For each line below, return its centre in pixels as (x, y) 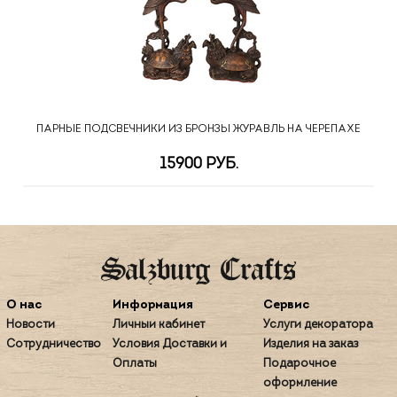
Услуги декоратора (318, 325)
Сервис (286, 306)
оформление (300, 384)
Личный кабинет (158, 325)
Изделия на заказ (310, 345)
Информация (152, 306)
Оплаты (134, 364)
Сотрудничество (53, 345)
